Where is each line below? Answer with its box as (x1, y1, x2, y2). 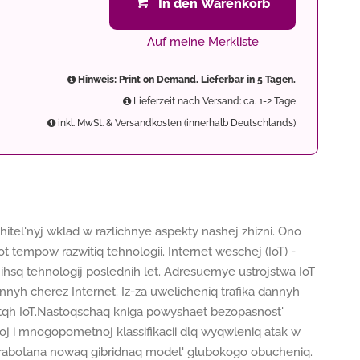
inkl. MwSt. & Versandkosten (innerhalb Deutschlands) (55, 117, 296, 129)
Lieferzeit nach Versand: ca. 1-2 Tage (131, 96, 296, 107)
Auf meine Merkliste (146, 35, 259, 49)
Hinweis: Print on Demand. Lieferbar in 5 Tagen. (76, 74, 296, 85)
